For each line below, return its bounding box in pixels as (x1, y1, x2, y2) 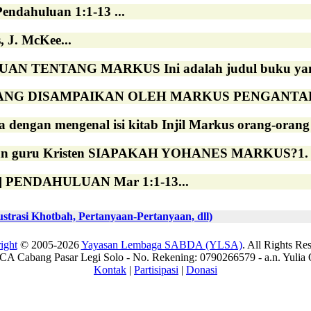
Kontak (94, 263, 126, 276)
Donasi (186, 263, 217, 276)
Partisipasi (134, 263, 178, 276)
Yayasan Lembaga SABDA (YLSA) (81, 238, 242, 251)
